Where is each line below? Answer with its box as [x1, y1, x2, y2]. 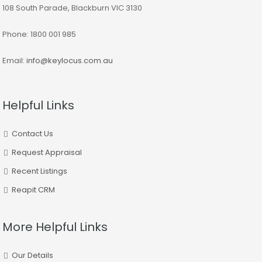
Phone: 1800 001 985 [2, 28, 76, 40]
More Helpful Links [2, 218, 108, 235]
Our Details [12, 249, 53, 261]
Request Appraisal [12, 146, 82, 158]
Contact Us [12, 127, 53, 139]
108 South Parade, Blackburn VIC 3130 [2, 2, 142, 13]
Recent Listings [12, 165, 67, 177]
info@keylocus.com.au [26, 54, 113, 66]
